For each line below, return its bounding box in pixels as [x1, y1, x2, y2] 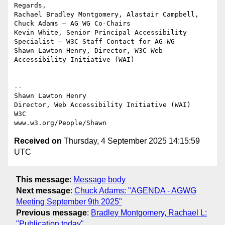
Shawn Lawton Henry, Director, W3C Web [14, 47, 163, 55]
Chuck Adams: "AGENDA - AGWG [74, 186, 196, 195]
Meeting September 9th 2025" [16, 197, 122, 206]
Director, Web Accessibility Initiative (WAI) [14, 101, 191, 109]
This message [16, 175, 69, 184]
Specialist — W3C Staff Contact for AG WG [14, 38, 175, 46]
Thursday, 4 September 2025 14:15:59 [62, 137, 200, 146]
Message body [73, 175, 126, 184]
